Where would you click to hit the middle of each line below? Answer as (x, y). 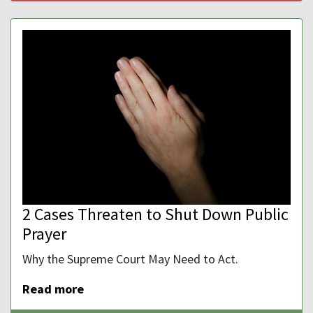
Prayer (44, 233)
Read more (53, 289)
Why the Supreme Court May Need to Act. (130, 259)
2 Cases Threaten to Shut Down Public (155, 214)
